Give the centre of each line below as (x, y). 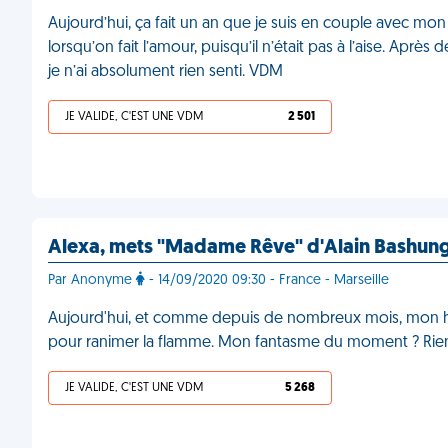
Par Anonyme (92, 280)
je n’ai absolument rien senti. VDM (165, 72)
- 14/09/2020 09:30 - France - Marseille (267, 280)
